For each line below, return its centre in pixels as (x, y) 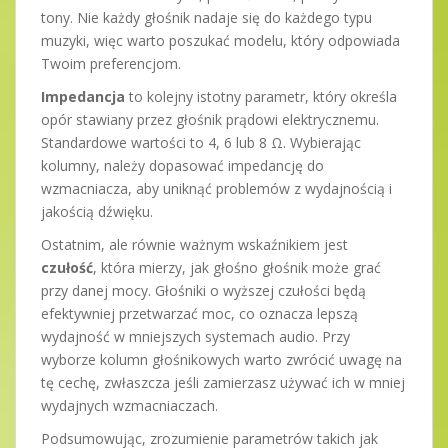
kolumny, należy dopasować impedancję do (182, 165)
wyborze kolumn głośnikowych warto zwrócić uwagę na (221, 359)
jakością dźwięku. (97, 211)
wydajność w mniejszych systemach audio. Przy (195, 336)
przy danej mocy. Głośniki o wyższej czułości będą (203, 290)
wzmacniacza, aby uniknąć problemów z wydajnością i (216, 188)
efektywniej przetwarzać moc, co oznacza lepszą (199, 313)
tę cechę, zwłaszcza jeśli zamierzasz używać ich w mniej (223, 382)
